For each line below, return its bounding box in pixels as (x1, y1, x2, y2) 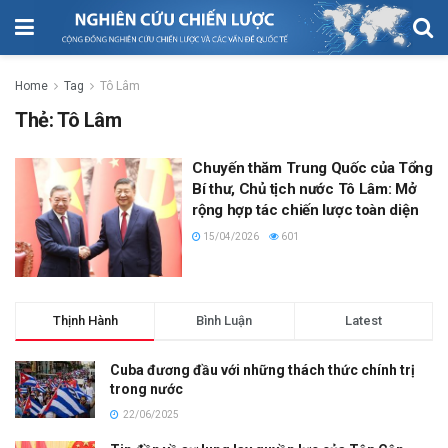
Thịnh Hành (52, 313, 118, 329)
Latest (344, 313, 382, 329)
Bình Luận (196, 313, 253, 329)
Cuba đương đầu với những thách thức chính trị (110, 362, 415, 379)
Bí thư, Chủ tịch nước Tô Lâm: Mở (192, 179, 417, 198)
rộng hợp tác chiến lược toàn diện (192, 200, 419, 219)
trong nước (110, 381, 183, 398)
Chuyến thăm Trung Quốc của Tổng (192, 158, 433, 177)
